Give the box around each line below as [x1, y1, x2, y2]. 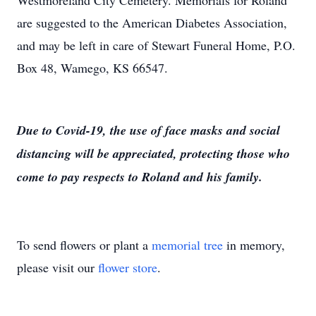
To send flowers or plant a [17, 236, 152, 253]
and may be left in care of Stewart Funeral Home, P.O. [17, 37, 296, 54]
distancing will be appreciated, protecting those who [17, 145, 290, 162]
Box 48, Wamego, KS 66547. [17, 59, 168, 76]
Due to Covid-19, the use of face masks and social [17, 121, 280, 139]
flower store [98, 259, 157, 276]
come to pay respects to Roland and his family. [17, 168, 262, 186]
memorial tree [152, 236, 223, 253]
